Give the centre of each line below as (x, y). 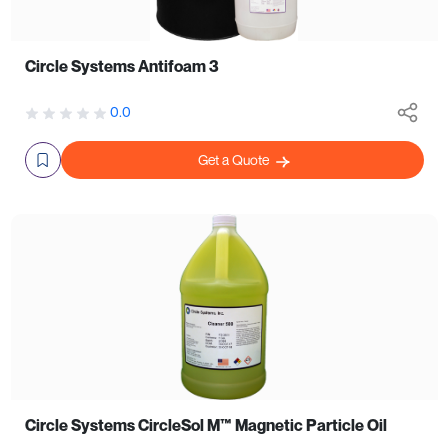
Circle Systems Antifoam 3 (121, 66)
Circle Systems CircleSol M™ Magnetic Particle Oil (205, 425)
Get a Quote (235, 160)
